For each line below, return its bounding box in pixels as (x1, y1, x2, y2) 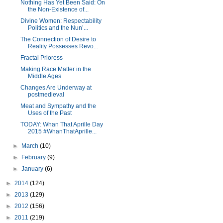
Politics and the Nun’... (27, 24, 88, 31)
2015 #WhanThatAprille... (27, 128, 97, 135)
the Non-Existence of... (27, 6, 89, 13)
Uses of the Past (27, 110, 72, 116)
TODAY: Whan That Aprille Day (20, 121, 103, 128)
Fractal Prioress (20, 54, 63, 61)
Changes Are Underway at (20, 84, 92, 91)
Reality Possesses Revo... (27, 43, 98, 50)
